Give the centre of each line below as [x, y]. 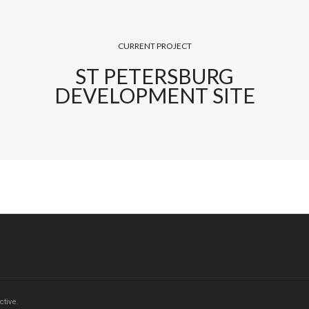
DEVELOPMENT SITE [154, 95]
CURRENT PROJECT [154, 46]
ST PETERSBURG [154, 76]
